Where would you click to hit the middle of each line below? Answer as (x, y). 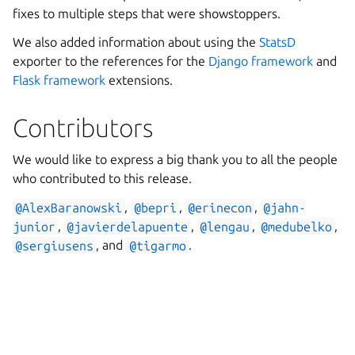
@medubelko (297, 226)
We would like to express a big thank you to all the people (175, 160)
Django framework (261, 61)
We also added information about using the (136, 42)
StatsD (277, 42)
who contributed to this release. (102, 179)
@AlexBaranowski (69, 207)
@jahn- (285, 207)
